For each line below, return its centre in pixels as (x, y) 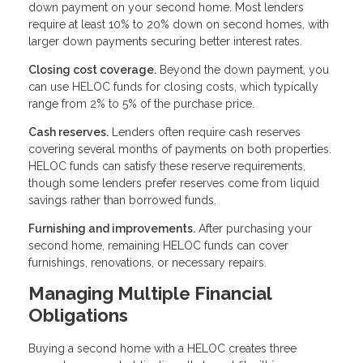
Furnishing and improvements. (112, 229)
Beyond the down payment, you (243, 70)
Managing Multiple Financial (150, 294)
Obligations (78, 316)
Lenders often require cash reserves (205, 132)
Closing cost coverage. (92, 70)
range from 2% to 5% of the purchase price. (141, 104)
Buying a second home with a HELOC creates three (162, 348)
